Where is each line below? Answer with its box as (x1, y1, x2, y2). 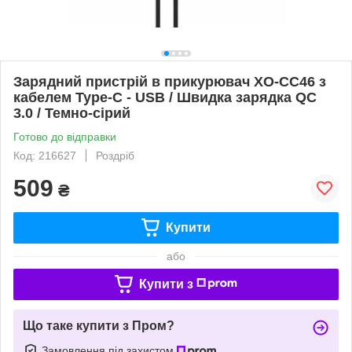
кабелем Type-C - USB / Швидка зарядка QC (13, 89, 317, 105)
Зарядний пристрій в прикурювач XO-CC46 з (13, 73, 326, 90)
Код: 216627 (13, 148, 76, 162)
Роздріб (96, 148, 134, 162)
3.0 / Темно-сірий (13, 104, 130, 121)
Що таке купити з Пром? (23, 318, 174, 332)
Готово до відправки (13, 130, 116, 143)
